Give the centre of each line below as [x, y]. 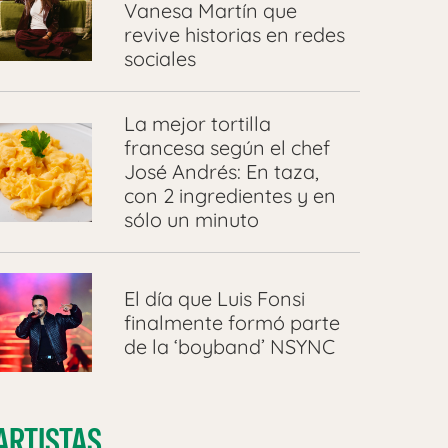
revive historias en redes [234, 35]
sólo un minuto [191, 220]
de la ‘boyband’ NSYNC [229, 346]
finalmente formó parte [231, 322]
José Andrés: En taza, [221, 172]
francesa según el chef [226, 148]
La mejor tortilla [197, 124]
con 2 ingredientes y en [229, 196]
